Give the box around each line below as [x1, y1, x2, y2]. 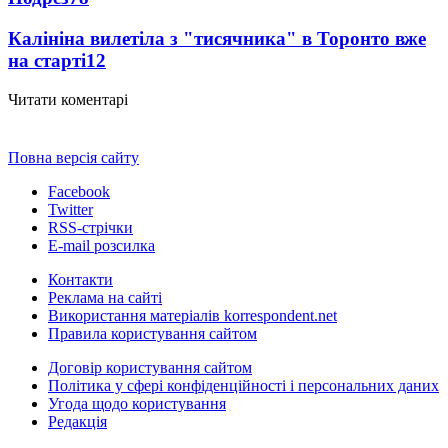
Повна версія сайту [8, 148, 139, 166]
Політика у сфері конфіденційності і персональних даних [48, 376, 439, 394]
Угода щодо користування [48, 394, 226, 412]
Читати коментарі [8, 90, 128, 108]
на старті [8, 49, 86, 71]
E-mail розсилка [48, 236, 155, 254]
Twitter [48, 200, 93, 218]
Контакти [48, 270, 113, 288]
